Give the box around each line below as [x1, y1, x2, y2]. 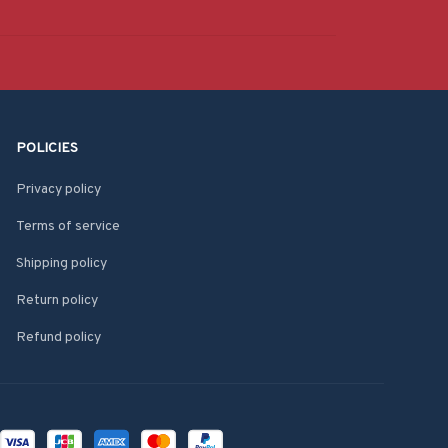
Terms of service [16, 218, 120, 235]
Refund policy [16, 329, 101, 346]
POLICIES [16, 140, 78, 157]
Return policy [16, 292, 98, 309]
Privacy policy [16, 181, 101, 198]
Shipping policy [16, 255, 107, 272]
